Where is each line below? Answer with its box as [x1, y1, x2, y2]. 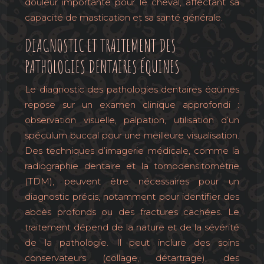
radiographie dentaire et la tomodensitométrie [25, 160, 239, 171]
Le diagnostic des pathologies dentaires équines [25, 84, 239, 95]
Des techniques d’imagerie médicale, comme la [25, 145, 239, 156]
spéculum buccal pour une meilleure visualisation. [25, 130, 239, 141]
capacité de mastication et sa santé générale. [25, 12, 223, 23]
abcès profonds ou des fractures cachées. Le [25, 206, 239, 217]
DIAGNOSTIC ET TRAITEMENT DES [25, 34, 176, 56]
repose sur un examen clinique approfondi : [25, 99, 239, 110]
